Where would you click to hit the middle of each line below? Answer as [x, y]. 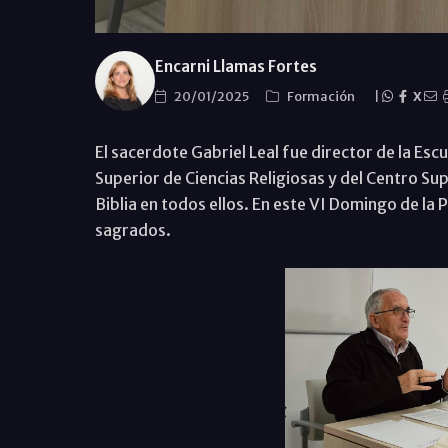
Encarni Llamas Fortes [235, 66]
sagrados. [132, 230]
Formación [321, 96]
